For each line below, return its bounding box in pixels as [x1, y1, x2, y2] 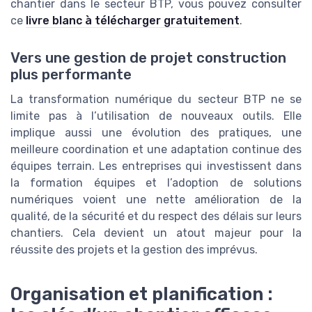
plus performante [10, 65, 132, 83]
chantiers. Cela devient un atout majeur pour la [10, 226, 302, 240]
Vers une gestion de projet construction [10, 49, 286, 66]
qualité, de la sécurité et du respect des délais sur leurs [10, 209, 302, 223]
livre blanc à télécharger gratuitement [26, 13, 240, 27]
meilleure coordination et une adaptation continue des [10, 142, 302, 156]
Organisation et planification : [10, 283, 273, 304]
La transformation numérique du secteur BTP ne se [10, 92, 302, 106]
